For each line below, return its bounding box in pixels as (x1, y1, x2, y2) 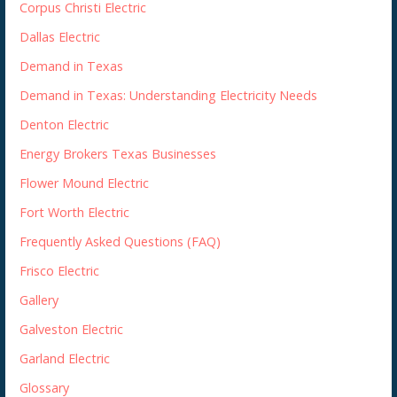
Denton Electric (19, 115, 110, 133)
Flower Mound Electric (19, 174, 150, 191)
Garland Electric (19, 349, 111, 367)
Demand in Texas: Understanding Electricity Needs (19, 86, 318, 104)
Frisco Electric (19, 261, 100, 279)
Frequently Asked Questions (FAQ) (19, 232, 222, 250)
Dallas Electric (19, 27, 101, 45)
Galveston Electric (19, 320, 124, 338)
